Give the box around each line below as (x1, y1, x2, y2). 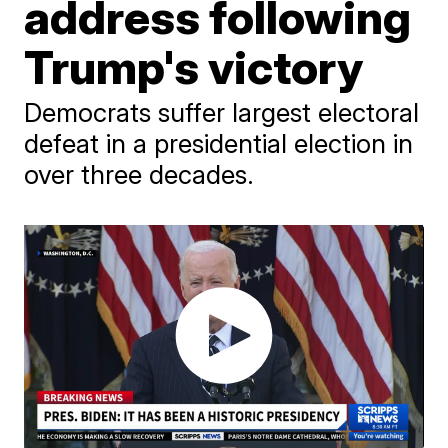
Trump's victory (24, 39, 364, 95)
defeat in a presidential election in (24, 128, 414, 159)
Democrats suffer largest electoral (24, 97, 420, 128)
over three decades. (24, 159, 255, 190)
